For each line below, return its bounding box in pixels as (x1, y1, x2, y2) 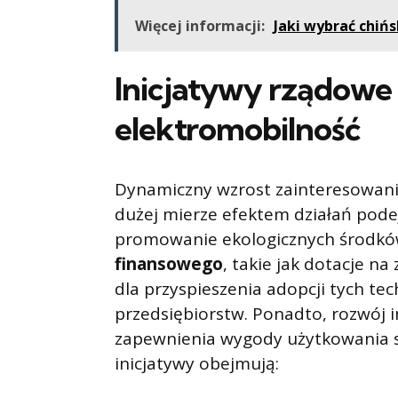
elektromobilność (115, 108, 361, 149)
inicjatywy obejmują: (115, 352, 279, 376)
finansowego (115, 252, 223, 276)
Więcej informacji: (135, 16, 265, 36)
